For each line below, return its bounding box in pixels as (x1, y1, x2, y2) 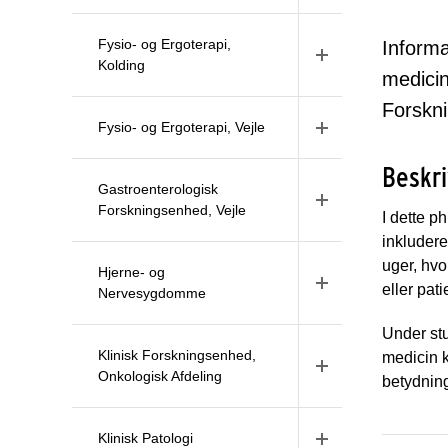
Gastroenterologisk (98, 181, 218, 197)
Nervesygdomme (98, 285, 206, 301)
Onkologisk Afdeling (98, 368, 222, 384)
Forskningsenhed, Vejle (98, 202, 246, 218)
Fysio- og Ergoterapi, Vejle (98, 119, 265, 135)
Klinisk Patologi (98, 430, 193, 446)
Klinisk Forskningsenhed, (98, 347, 256, 363)
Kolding (98, 57, 145, 73)
